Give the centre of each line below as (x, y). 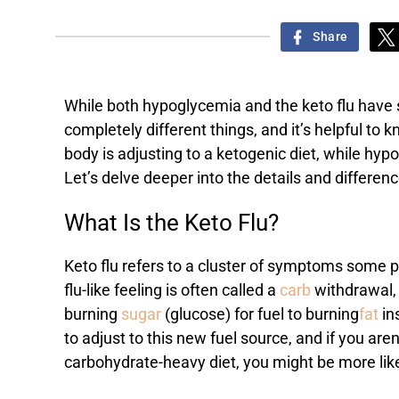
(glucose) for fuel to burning (260, 315)
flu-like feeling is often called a (170, 291)
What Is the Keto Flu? (171, 223)
